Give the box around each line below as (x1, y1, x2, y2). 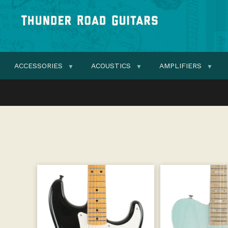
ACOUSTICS (91, 62, 131, 70)
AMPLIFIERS (159, 62, 202, 70)
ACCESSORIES (14, 62, 63, 70)
